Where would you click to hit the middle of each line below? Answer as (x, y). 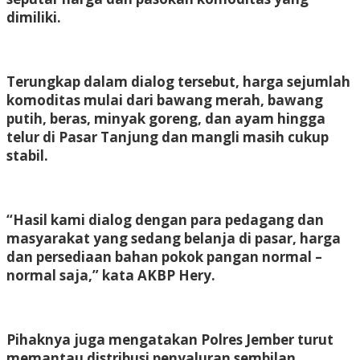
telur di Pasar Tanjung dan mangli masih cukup (168, 137)
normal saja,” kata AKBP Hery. (111, 275)
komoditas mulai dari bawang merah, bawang (165, 100)
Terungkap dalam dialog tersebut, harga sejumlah (178, 81)
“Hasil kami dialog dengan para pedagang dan (165, 219)
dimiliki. (34, 17)
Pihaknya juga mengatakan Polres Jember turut (170, 339)
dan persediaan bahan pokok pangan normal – (164, 256)
